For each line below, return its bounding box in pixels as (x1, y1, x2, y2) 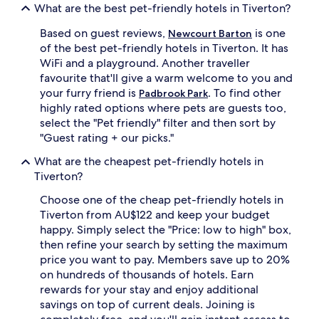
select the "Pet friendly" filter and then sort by (40, 115, 276, 130)
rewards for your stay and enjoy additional (40, 281, 258, 297)
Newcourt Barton (168, 26, 252, 40)
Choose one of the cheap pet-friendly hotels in (40, 192, 283, 207)
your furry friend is (40, 85, 139, 100)
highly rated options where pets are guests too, (40, 100, 286, 115)
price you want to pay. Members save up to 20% (40, 251, 290, 267)
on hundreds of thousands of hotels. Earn (40, 266, 253, 282)
